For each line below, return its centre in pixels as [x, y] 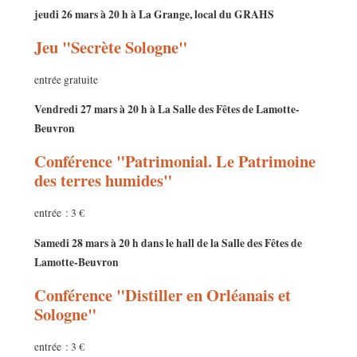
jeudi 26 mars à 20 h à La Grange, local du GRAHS [154, 14]
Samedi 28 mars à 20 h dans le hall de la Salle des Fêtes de [168, 243]
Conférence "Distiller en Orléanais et [162, 294]
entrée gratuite [66, 79]
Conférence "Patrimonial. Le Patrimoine [175, 161]
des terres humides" [103, 180]
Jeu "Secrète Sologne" [110, 47]
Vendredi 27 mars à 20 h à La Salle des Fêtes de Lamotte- [167, 110]
